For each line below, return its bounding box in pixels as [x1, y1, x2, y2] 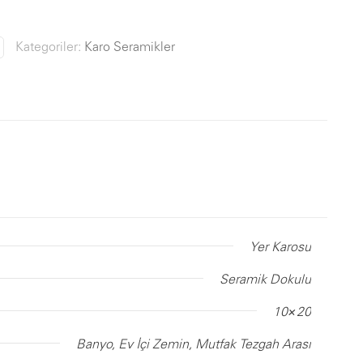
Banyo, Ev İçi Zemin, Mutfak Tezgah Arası [76, 336, 311, 351]
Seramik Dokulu [220, 271, 311, 286]
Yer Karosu [250, 239, 311, 254]
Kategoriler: [15, 39, 84, 53]
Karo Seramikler [84, 39, 175, 53]
